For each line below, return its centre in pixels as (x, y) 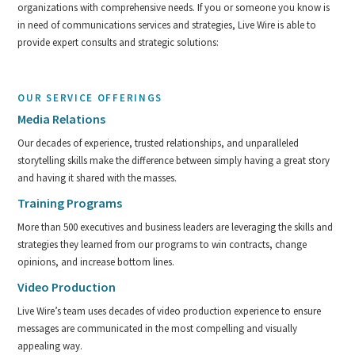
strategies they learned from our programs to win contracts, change (162, 244)
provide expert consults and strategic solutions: (118, 42)
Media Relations (62, 118)
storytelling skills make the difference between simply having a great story (174, 160)
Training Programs (70, 202)
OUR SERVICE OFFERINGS (90, 97)
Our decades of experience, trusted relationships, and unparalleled (158, 143)
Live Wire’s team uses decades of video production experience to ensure (170, 311)
